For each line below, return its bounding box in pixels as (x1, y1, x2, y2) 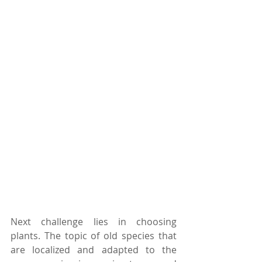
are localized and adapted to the (11, 243, 177, 257)
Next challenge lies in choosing (11, 215, 177, 229)
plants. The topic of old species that (11, 229, 177, 243)
